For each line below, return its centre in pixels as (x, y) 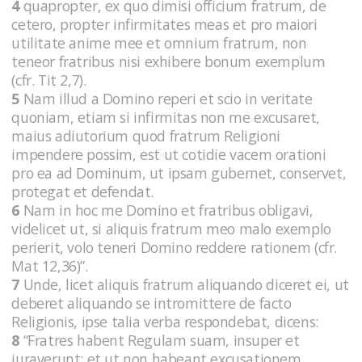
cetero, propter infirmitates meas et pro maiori (164, 24)
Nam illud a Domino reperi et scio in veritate (166, 98)
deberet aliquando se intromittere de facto (152, 303)
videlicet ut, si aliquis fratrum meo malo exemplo (171, 228)
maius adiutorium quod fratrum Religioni (146, 135)
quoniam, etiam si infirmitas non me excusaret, (166, 117)
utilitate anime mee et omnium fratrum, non (159, 42)
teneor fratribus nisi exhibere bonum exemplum (168, 61)
